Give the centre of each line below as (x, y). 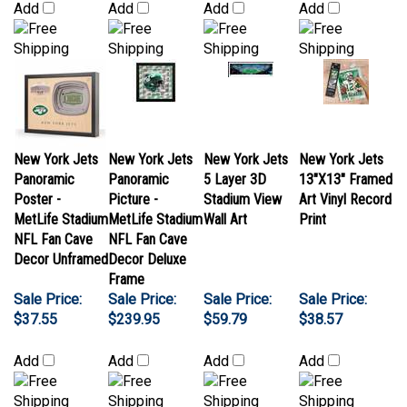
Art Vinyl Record (345, 174)
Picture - (133, 174)
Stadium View (243, 174)
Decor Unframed (61, 234)
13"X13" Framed (346, 154)
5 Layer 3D (235, 154)
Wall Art (225, 194)
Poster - (37, 174)
